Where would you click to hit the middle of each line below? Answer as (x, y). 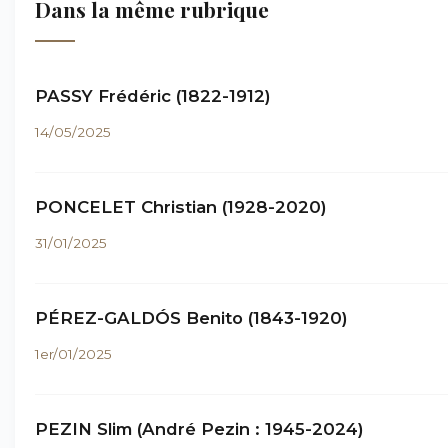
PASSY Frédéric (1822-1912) (153, 96)
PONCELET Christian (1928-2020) (181, 207)
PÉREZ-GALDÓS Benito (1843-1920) (191, 318)
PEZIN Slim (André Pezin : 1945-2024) (199, 429)
